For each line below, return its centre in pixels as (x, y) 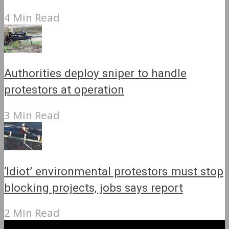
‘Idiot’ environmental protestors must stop (114, 171)
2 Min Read (32, 213)
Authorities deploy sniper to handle (95, 74)
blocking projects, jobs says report (94, 188)
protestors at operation (64, 90)
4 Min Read (32, 17)
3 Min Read (32, 115)
